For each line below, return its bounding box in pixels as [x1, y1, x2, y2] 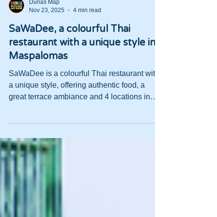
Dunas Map [29, 16, 60, 23]
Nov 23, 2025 [29, 24, 64, 31]
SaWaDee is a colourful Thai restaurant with [9, 87, 159, 95]
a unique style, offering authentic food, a [9, 98, 145, 107]
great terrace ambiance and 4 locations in [9, 110, 150, 118]
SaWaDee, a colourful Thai [9, 41, 130, 52]
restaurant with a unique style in [9, 54, 155, 66]
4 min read [73, 24, 101, 31]
